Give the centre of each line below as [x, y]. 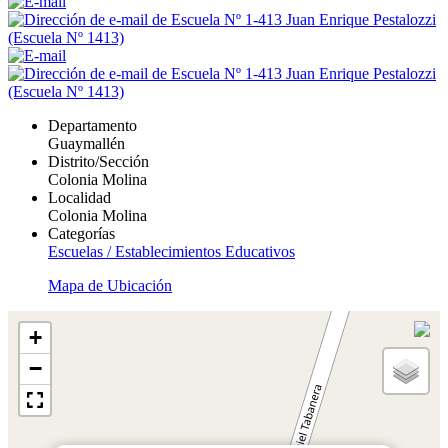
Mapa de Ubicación [110, 285]
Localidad [79, 197]
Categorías [81, 233]
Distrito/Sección [98, 161]
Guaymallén [86, 143]
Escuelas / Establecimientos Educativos [171, 251]
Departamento [92, 125]
